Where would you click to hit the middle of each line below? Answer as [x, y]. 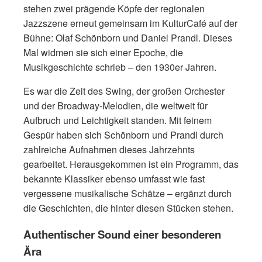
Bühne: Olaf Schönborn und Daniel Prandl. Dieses [128, 37]
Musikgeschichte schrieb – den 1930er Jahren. [120, 67]
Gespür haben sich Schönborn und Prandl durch [123, 135]
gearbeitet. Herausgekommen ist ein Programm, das [131, 164]
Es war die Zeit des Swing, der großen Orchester [124, 91]
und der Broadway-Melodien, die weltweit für [116, 105]
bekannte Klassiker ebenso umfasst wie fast [114, 178]
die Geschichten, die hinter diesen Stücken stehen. [128, 208]
